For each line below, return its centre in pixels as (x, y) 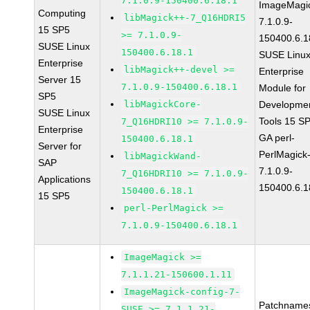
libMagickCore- (163, 104)
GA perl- (277, 138)
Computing (62, 13)
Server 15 (60, 80)
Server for (60, 146)
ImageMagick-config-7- (182, 292)
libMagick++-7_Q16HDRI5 (185, 18)
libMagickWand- (163, 156)
